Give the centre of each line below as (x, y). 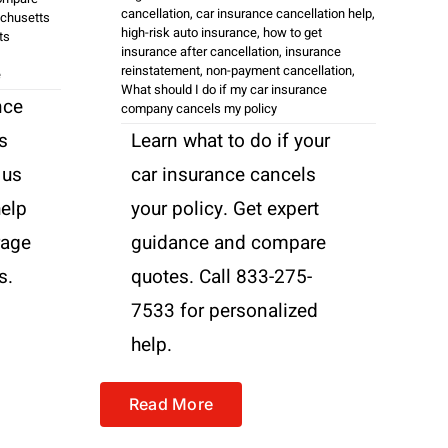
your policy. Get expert (225, 208)
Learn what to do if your (230, 140)
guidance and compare (228, 242)
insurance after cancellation (200, 51)
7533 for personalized (224, 310)
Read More (171, 403)
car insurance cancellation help (284, 13)
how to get (292, 32)
